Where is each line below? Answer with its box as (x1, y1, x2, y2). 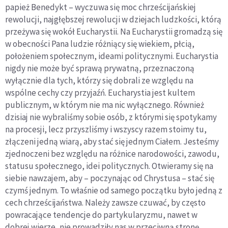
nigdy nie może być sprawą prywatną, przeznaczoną (5, 63, 194, 74)
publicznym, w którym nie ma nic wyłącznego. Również (5, 99, 204, 111)
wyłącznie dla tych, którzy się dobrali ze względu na (5, 75, 193, 87)
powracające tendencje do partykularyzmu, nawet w (5, 209, 197, 221)
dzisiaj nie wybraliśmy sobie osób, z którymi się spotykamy (5, 111, 217, 123)
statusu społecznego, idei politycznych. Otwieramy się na (5, 160, 213, 172)
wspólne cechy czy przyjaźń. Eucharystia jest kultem (5, 87, 195, 99)
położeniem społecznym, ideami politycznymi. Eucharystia (5, 50, 218, 62)
